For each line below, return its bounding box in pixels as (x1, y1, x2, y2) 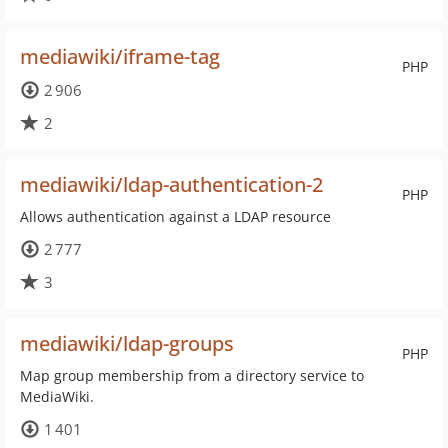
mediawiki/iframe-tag (20, 43, 220, 70)
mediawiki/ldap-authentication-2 (20, 171, 323, 198)
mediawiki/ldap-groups (20, 330, 234, 357)
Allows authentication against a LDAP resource (20, 207, 331, 226)
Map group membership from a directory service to (20, 366, 364, 385)
